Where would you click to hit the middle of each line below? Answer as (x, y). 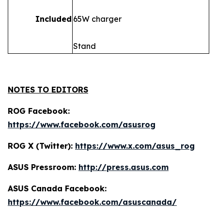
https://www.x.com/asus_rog (135, 146)
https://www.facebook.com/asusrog (82, 125)
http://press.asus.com (124, 167)
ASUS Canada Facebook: (57, 189)
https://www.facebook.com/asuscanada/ (92, 202)
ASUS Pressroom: (43, 167)
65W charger (97, 19)
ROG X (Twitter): (41, 146)
